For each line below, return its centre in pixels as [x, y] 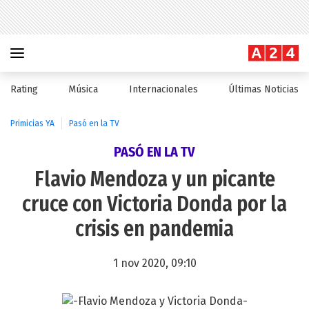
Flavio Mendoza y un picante [154, 179]
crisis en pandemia [154, 229]
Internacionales [163, 89]
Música [83, 89]
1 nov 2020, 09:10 [154, 263]
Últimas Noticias [263, 89]
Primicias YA [32, 123]
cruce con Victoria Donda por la [154, 204]
